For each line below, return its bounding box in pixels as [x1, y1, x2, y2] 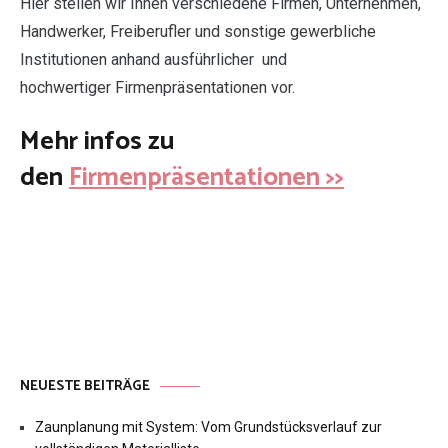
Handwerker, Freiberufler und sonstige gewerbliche [20, 22, 376, 42]
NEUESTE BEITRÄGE [20, 375, 150, 399]
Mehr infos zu [20, 119, 174, 163]
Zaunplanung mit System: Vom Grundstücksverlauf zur [35, 419, 382, 436]
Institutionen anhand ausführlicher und [20, 50, 287, 70]
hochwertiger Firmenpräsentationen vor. [20, 78, 295, 98]
